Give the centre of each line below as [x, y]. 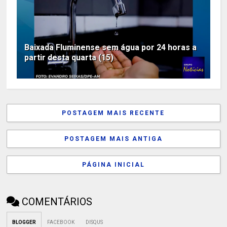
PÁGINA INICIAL [113, 165]
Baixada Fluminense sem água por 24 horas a [111, 48]
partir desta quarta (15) [69, 58]
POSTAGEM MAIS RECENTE [113, 113]
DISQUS [94, 222]
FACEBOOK [61, 222]
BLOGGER [24, 222]
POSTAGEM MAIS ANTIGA [113, 139]
